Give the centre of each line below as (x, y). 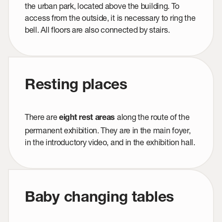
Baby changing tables (99, 199)
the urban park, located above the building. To (102, 6)
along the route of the (152, 117)
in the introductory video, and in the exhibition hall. (110, 142)
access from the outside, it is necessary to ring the (110, 18)
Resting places (76, 86)
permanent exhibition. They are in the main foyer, (108, 130)
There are (42, 117)
